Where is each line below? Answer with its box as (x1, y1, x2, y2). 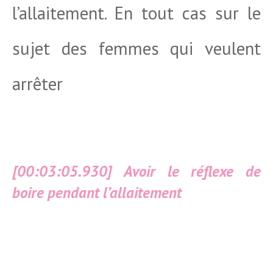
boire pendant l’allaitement (12, 183, 182, 202)
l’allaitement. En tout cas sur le (12, 1, 261, 24)
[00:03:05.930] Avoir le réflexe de (12, 161, 261, 181)
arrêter (12, 72, 63, 95)
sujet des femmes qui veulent (12, 37, 261, 60)
